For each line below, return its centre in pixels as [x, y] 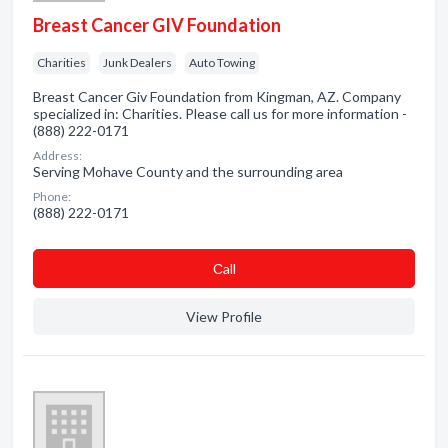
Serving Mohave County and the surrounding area [188, 171]
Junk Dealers [137, 62]
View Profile [224, 316]
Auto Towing [222, 62]
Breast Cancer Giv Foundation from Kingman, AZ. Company [217, 96]
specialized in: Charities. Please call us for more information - [220, 113]
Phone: [52, 196]
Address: [57, 155]
